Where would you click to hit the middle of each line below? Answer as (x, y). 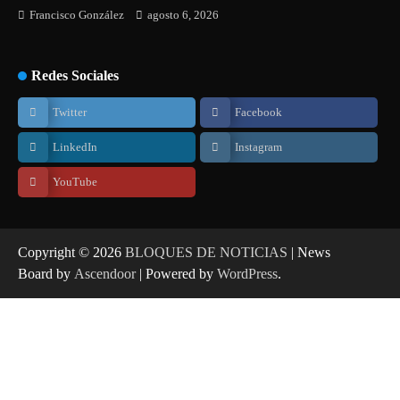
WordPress (247, 274)
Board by (46, 274)
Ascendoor (105, 274)
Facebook (258, 113)
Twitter (70, 113)
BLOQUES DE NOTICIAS (206, 253)
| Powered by (176, 274)
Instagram (258, 148)
